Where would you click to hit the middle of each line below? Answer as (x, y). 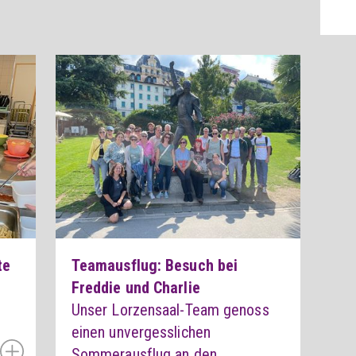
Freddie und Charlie (135, 288)
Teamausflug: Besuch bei (155, 266)
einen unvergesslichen (141, 333)
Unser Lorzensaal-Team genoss (170, 310)
